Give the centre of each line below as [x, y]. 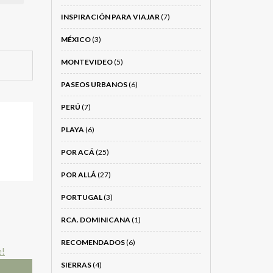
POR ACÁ [77, 152]
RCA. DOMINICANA [95, 220]
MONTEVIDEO [87, 62]
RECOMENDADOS [93, 242]
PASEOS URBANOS [94, 84]
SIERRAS [76, 265]
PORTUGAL [81, 197]
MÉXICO [76, 39]
